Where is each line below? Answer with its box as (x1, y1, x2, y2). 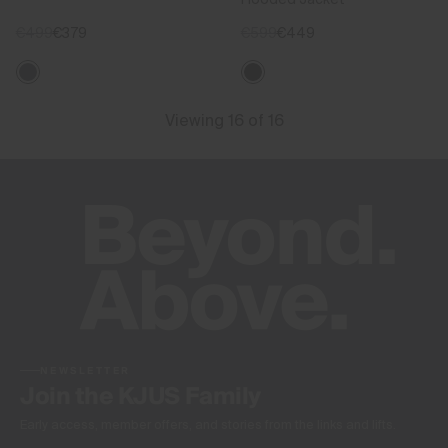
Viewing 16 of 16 (164, 109, 284, 131)
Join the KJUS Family (20, 376, 261, 417)
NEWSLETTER (40, 362, 131, 379)
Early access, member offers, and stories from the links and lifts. (20, 416, 396, 433)
